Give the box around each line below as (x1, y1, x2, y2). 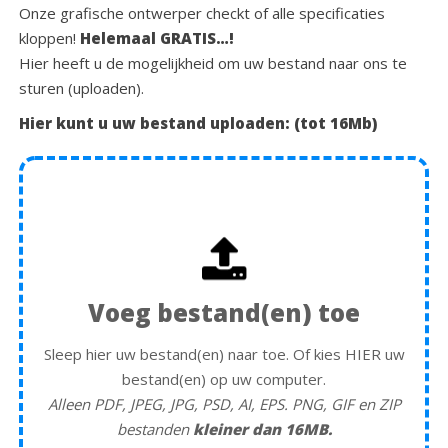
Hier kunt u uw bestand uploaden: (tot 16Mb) (19, 113, 378, 133)
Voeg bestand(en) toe (88, 295, 360, 329)
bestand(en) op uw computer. (122, 368, 326, 389)
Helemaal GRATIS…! (80, 28, 235, 48)
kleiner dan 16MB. (192, 418, 332, 439)
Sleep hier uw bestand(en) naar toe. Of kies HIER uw (43, 343, 405, 364)
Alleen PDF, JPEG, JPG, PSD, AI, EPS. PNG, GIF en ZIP (47, 393, 401, 414)
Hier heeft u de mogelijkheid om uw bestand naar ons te (19, 53, 408, 73)
